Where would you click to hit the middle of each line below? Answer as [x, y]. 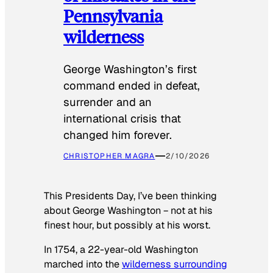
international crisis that [122, 119]
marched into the [83, 264]
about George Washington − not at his [128, 210]
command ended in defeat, [132, 86]
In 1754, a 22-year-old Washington [121, 249]
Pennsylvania [113, 15]
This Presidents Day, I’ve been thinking [130, 196]
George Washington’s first [130, 69]
